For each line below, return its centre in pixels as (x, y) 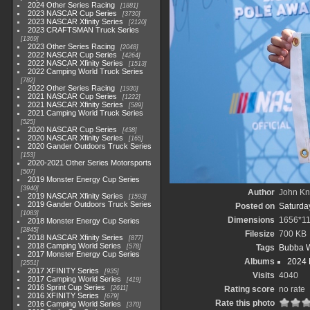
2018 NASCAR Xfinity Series (76, 237)
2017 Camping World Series (75, 279)
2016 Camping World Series (75, 304)
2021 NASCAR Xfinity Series (76, 104)
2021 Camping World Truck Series (86, 113)
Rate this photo (245, 303)
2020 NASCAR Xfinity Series (76, 138)
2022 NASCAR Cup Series (73, 55)
